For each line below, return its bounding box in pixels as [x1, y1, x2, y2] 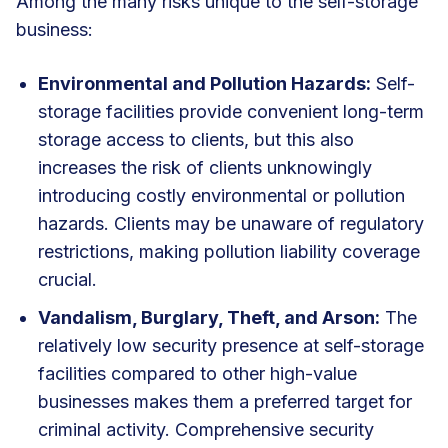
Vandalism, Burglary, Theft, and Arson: [38, 306, 380, 328]
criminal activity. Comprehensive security [38, 418, 374, 440]
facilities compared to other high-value [38, 362, 357, 384]
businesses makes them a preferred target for [38, 390, 412, 412]
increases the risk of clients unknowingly [38, 156, 372, 178]
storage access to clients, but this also [38, 128, 354, 150]
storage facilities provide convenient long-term [38, 100, 424, 122]
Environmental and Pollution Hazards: [38, 72, 371, 94]
